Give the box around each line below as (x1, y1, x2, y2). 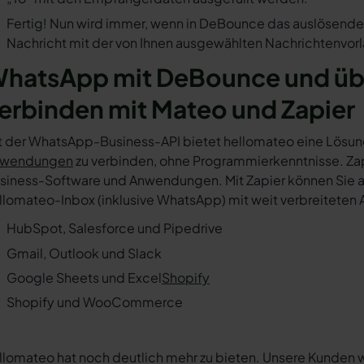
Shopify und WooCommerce (6, 293, 183, 311)
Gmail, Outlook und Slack (6, 244, 162, 262)
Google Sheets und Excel (6, 268, 162, 286)
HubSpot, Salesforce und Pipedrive (6, 219, 223, 237)
